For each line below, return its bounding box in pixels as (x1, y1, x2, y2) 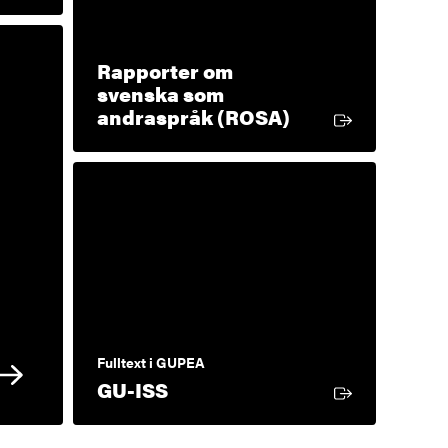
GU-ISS (97, 375, 169, 405)
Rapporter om (97, 55, 234, 85)
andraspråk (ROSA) (97, 101, 291, 131)
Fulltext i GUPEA (97, 352, 206, 373)
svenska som (97, 78, 225, 108)
